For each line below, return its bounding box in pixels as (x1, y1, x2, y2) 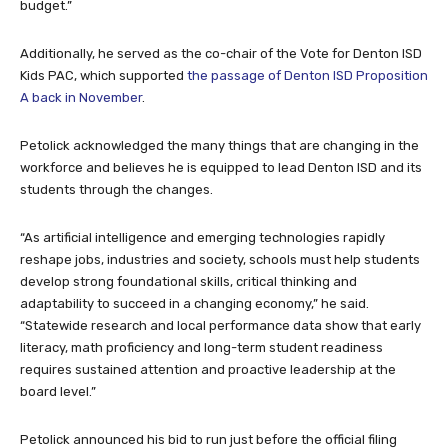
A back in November (20, 90, 142, 106)
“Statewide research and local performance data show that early (20, 318, 421, 334)
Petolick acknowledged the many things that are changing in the (20, 138, 419, 154)
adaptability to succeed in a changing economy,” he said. (20, 296, 369, 312)
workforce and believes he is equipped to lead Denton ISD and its (20, 160, 422, 176)
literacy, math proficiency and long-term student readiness (20, 340, 383, 356)
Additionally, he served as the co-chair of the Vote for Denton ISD (20, 46, 422, 62)
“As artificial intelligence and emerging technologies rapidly (20, 230, 385, 246)
